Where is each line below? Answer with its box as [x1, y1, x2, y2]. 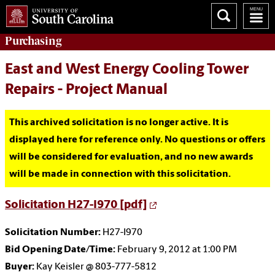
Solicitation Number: [5, 228, 101, 238]
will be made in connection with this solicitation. [9, 169, 231, 180]
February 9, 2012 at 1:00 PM [115, 245, 237, 255]
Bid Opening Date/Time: [5, 245, 115, 255]
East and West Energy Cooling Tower [5, 63, 249, 78]
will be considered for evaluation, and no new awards [9, 152, 253, 163]
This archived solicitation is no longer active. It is [9, 118, 228, 128]
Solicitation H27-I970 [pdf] [5, 199, 147, 212]
